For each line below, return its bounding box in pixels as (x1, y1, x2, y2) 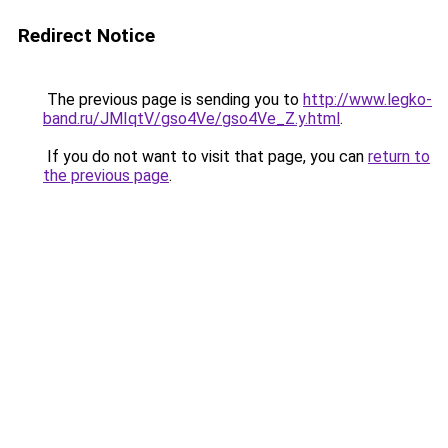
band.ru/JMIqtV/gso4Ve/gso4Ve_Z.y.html (43, 109, 340, 128)
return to (368, 147, 430, 166)
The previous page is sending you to (43, 90, 303, 109)
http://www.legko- (303, 90, 432, 109)
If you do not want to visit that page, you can (43, 147, 368, 166)
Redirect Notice (18, 24, 155, 47)
